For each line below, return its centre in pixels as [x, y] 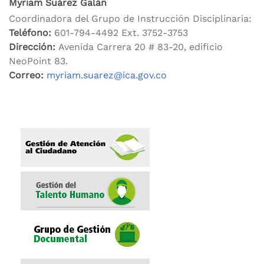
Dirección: [32, 47]
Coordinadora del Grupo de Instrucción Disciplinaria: [130, 18]
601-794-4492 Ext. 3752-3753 [120, 32]
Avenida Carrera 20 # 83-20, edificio [139, 47]
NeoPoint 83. [38, 61]
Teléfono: [30, 32]
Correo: [28, 75]
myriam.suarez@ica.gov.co [107, 75]
